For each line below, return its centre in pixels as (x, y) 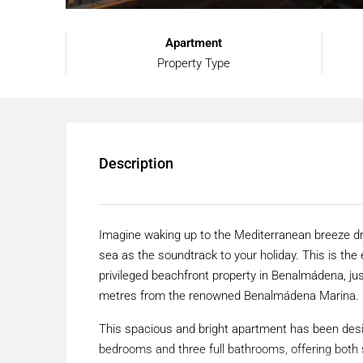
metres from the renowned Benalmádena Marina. (229, 296)
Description (136, 164)
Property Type (194, 64)
